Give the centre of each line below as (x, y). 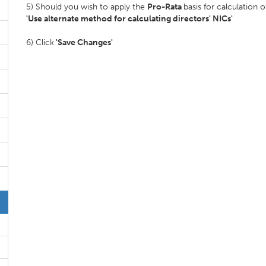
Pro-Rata (165, 7)
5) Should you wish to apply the (87, 7)
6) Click (40, 42)
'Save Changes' (83, 42)
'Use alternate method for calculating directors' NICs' (129, 19)
